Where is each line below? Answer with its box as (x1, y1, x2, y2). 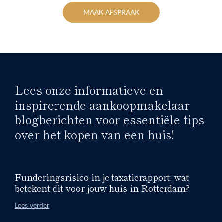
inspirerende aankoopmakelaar (15, 95, 190, 113)
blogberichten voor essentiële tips (15, 110, 204, 128)
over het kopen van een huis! (15, 125, 174, 143)
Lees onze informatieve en (15, 80, 163, 98)
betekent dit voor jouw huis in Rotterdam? (15, 181, 190, 194)
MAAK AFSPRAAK (83, 7, 139, 17)
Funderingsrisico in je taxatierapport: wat (15, 170, 189, 183)
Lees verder (15, 200, 49, 210)
